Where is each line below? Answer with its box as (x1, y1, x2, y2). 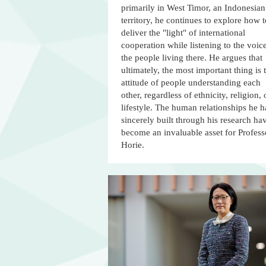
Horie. (121, 140, 144, 150)
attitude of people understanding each (121, 78, 261, 88)
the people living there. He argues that (121, 53, 262, 63)
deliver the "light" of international (121, 28, 245, 38)
